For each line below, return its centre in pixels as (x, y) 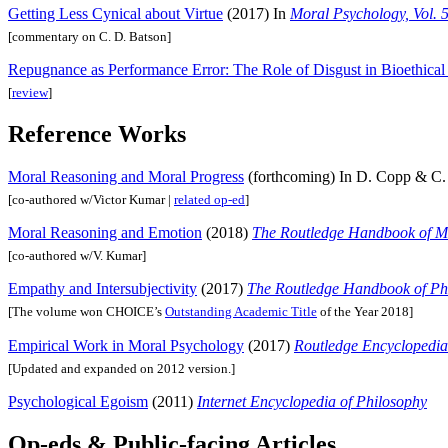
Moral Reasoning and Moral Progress (126, 176)
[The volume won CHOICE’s (86, 312)
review (30, 93)
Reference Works (97, 134)
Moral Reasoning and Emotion (105, 233)
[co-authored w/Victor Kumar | (91, 200)
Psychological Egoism (78, 401)
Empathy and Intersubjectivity (102, 289)
